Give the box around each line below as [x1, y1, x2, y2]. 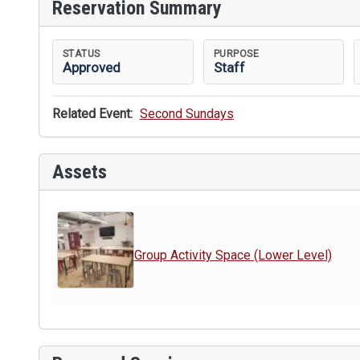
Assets [52, 161, 107, 184]
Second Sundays [139, 106, 234, 122]
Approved [63, 59, 121, 76]
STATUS [63, 47, 100, 59]
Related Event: [52, 106, 133, 122]
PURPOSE [213, 47, 260, 59]
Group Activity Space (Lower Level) [133, 247, 332, 264]
